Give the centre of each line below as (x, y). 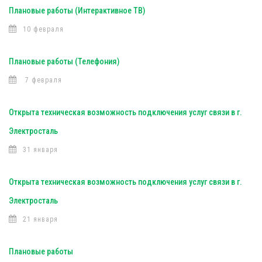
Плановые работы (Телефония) (64, 61)
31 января (40, 150)
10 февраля (43, 29)
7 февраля (42, 80)
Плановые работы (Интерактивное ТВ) (77, 11)
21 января (40, 219)
